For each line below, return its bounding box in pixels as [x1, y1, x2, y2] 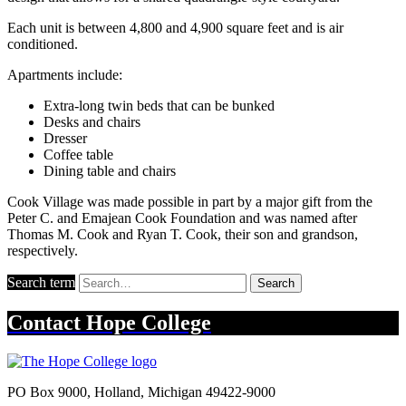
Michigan [148, 384, 202, 401]
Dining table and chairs [43, 163, 176, 179]
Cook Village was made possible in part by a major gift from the [7, 194, 372, 210]
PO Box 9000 [7, 384, 87, 401]
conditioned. [7, 36, 78, 53]
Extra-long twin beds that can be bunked [43, 98, 275, 114]
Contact [7, 311, 86, 335]
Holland [94, 384, 140, 401]
